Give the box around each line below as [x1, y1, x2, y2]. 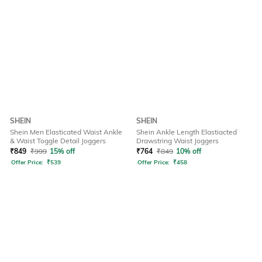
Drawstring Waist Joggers [136, 136, 219, 146]
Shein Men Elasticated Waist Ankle [10, 127, 122, 137]
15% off [50, 147, 75, 156]
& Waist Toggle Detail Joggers [10, 136, 106, 146]
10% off [176, 147, 201, 156]
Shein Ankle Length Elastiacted [136, 127, 237, 137]
